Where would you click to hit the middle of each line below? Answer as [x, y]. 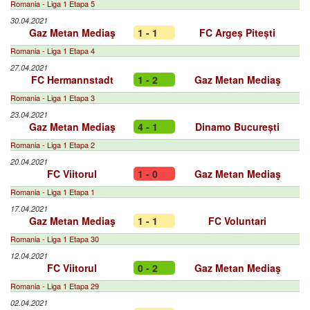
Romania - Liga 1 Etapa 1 [53, 192]
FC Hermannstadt [72, 80]
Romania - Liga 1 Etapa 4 [53, 51]
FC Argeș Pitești [237, 33]
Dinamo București [237, 127]
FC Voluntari [237, 221]
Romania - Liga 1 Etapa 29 [55, 286]
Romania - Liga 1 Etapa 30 [55, 239]
